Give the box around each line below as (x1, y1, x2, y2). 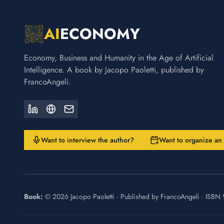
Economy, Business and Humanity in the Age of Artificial (24, 52, 213, 63)
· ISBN (201, 191, 220, 201)
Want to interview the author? (41, 135, 134, 145)
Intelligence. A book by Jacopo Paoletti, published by (24, 64, 204, 75)
